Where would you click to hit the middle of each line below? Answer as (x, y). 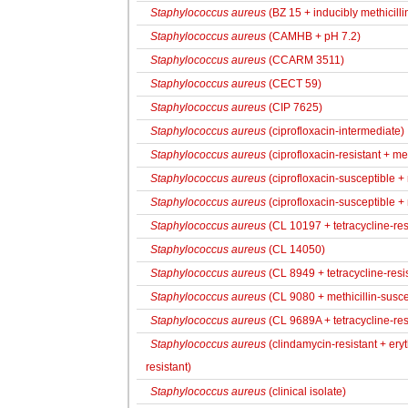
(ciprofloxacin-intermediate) (335, 131)
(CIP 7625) (294, 107)
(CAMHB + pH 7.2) (313, 36)
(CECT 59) (294, 84)
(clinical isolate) (306, 392)
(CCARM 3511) (305, 60)
